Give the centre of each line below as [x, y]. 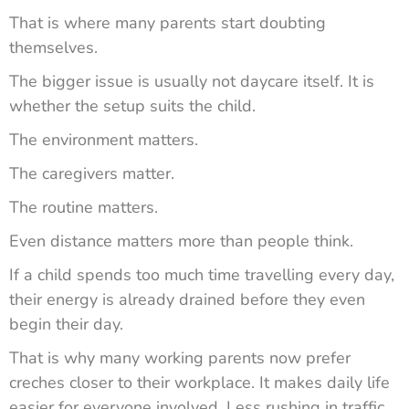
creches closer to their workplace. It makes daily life [199, 382]
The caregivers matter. [92, 173]
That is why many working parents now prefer [180, 357]
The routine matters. [84, 207]
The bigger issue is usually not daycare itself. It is [192, 81]
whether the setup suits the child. [132, 105]
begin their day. [66, 324]
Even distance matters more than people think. [181, 241]
